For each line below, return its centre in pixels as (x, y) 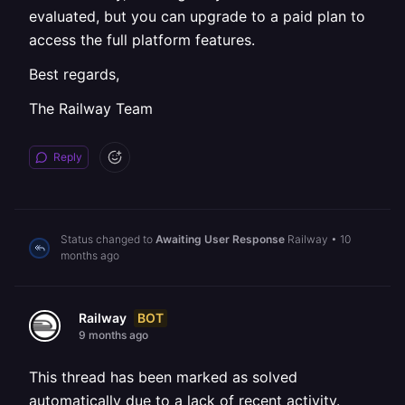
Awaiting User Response (220, 239)
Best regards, (74, 74)
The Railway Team (91, 108)
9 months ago (113, 335)
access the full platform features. (142, 40)
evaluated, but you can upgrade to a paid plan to (197, 16)
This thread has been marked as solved (163, 377)
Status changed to (108, 239)
